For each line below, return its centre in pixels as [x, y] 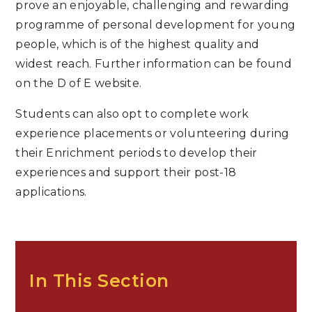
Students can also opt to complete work [132, 114]
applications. [51, 192]
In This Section [99, 280]
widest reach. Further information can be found [154, 64]
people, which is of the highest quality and [138, 44]
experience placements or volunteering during [153, 133]
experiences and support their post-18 [126, 172]
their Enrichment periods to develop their [136, 153]
